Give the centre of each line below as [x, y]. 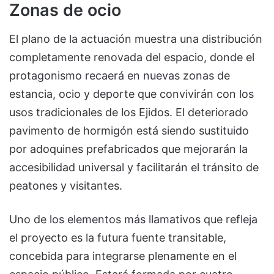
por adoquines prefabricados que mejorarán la [128, 149]
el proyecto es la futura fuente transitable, [118, 237]
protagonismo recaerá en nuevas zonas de [120, 75]
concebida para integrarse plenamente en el [123, 256]
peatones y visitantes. [66, 185]
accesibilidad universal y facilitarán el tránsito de [134, 167]
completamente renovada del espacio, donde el [132, 57]
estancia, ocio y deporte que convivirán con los [131, 94]
